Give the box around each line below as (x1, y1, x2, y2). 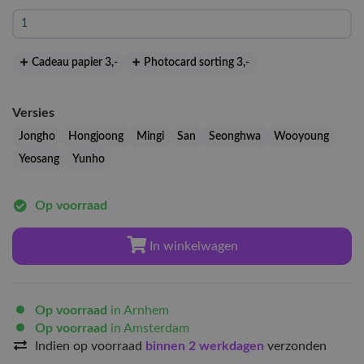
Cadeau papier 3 (29, 57, 112, 68)
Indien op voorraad (35, 340, 145, 353)
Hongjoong (68, 131, 123, 142)
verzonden (267, 340, 327, 353)
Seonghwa (209, 131, 261, 142)
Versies (12, 106, 54, 119)
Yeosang (19, 154, 59, 165)
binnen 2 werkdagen (145, 340, 267, 353)
